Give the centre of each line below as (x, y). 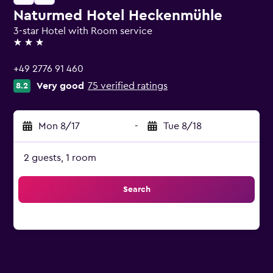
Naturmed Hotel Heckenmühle (118, 16)
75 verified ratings (128, 86)
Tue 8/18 (183, 126)
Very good (60, 86)
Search (136, 190)
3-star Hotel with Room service (83, 31)
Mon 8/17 (59, 126)
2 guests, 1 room (60, 158)
